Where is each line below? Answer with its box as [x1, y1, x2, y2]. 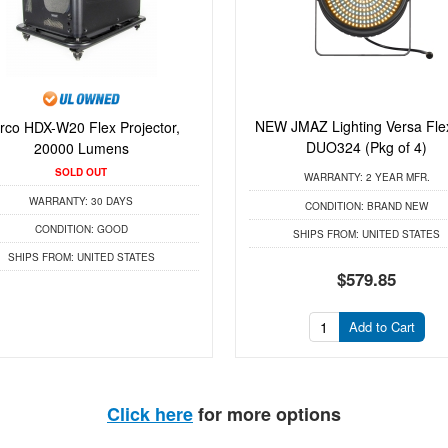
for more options [193, 401, 341, 428]
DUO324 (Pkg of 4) [306, 136, 428, 157]
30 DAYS [88, 193, 134, 208]
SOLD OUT [55, 165, 108, 180]
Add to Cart [348, 316, 415, 336]
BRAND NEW [364, 198, 429, 213]
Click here [107, 401, 193, 428]
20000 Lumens [33, 137, 129, 158]
